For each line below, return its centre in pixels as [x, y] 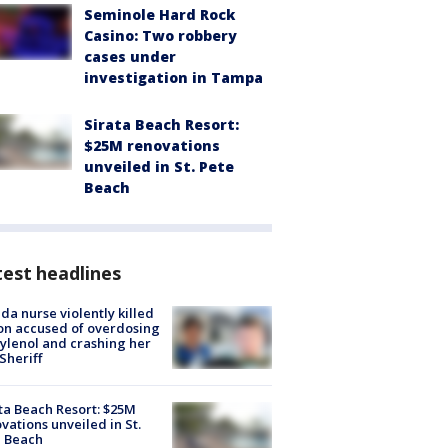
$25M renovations [152, 145]
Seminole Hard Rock [159, 14]
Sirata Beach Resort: [161, 124]
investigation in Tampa [173, 77]
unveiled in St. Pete [159, 166]
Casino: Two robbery [160, 35]
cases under [130, 56]
